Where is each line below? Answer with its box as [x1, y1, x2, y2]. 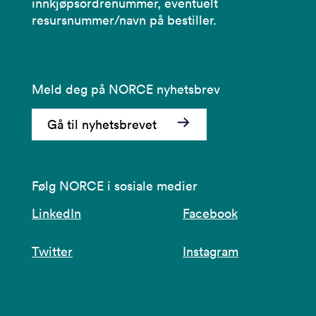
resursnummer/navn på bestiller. [32, 11, 217, 28]
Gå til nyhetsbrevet [47, 116, 157, 133]
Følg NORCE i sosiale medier [32, 177, 197, 194]
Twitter [32, 243, 73, 260]
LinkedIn [32, 205, 81, 221]
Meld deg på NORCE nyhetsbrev [32, 80, 220, 97]
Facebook [183, 205, 238, 221]
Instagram [183, 243, 238, 260]
